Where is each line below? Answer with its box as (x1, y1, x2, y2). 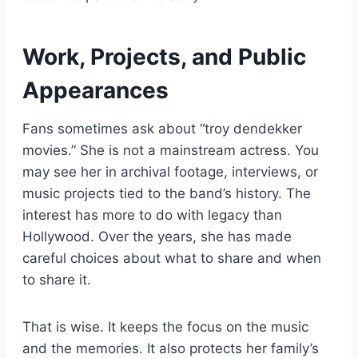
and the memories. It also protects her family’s (22, 340, 319, 356)
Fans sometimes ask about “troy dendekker (22, 120, 302, 137)
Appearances (22, 76, 169, 104)
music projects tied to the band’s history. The (22, 185, 311, 201)
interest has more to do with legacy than (22, 206, 282, 223)
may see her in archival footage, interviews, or (22, 163, 318, 180)
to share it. (22, 271, 91, 288)
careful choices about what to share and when (22, 249, 321, 266)
